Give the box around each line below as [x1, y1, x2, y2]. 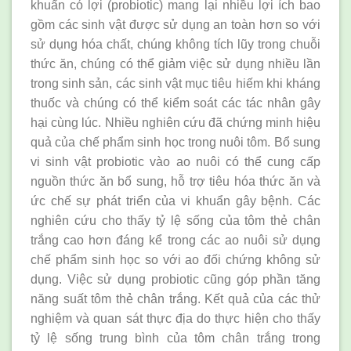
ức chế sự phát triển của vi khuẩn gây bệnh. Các [31, 194, 320, 208]
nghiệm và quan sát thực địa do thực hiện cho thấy [31, 312, 320, 326]
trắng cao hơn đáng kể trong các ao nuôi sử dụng [31, 233, 320, 248]
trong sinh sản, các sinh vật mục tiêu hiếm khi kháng [31, 77, 320, 91]
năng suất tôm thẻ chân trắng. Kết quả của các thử [31, 292, 320, 306]
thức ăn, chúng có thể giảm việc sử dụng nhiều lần [31, 57, 320, 71]
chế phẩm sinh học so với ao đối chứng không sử [31, 253, 320, 267]
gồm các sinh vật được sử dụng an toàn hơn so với [31, 18, 320, 32]
